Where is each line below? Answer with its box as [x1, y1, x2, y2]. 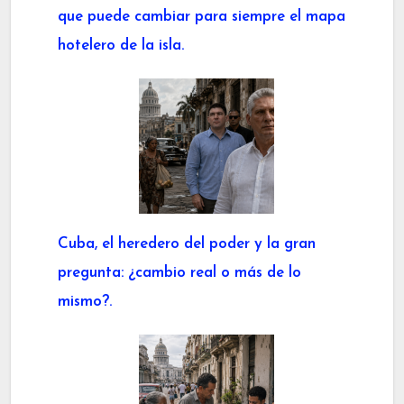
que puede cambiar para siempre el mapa [58, 8, 345, 24]
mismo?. [58, 293, 112, 309]
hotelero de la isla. [58, 37, 184, 53]
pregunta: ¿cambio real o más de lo [58, 264, 301, 280]
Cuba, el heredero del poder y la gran [58, 235, 316, 252]
